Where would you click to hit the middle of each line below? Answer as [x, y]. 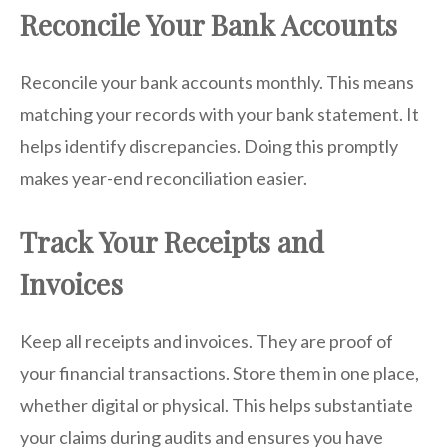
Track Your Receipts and [172, 241]
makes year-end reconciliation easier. [163, 177]
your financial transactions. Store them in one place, [219, 372]
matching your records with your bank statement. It [219, 113]
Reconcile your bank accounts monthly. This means [217, 81]
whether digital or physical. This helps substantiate [216, 404]
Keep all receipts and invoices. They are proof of [206, 340]
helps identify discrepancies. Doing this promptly [209, 145]
